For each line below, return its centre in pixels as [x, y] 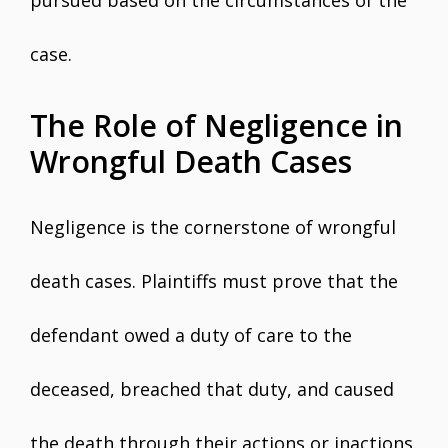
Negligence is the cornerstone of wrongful [213, 227]
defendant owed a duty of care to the [191, 335]
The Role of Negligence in [216, 125]
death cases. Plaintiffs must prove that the [214, 281]
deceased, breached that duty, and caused [212, 389]
